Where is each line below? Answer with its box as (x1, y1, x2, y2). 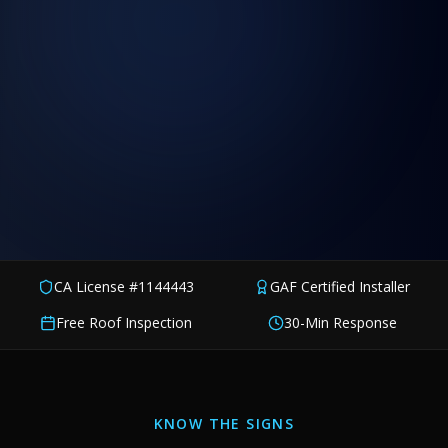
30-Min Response (283, 313, 397, 333)
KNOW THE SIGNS (153, 414, 295, 434)
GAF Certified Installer (270, 277, 410, 297)
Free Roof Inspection (56, 313, 192, 333)
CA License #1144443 (54, 277, 194, 297)
